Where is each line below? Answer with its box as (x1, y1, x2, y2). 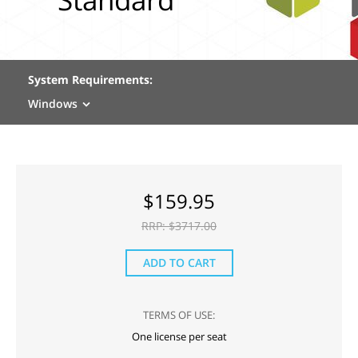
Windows (28, 96, 78, 111)
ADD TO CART (142, 255, 216, 270)
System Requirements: (28, 72, 153, 87)
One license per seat (131, 330, 227, 344)
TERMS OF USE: (143, 308, 215, 322)
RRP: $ (141, 218, 175, 233)
